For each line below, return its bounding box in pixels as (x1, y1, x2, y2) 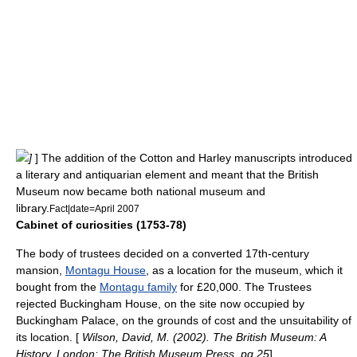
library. (16, 202, 49, 214)
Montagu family (100, 280, 177, 293)
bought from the (16, 280, 100, 293)
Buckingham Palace (16, 314, 116, 327)
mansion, (16, 264, 65, 277)
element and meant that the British (142, 168, 319, 181)
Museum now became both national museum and (16, 185, 265, 198)
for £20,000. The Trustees (177, 280, 312, 293)
